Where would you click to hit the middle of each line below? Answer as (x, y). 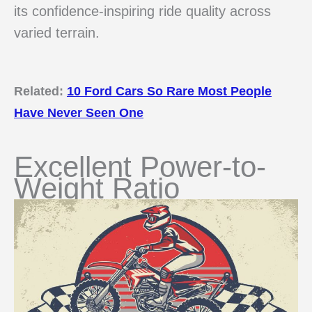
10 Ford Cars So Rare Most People (169, 91)
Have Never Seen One (79, 112)
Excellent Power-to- (140, 167)
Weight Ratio (97, 189)
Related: (40, 91)
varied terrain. (57, 32)
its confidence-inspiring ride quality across (142, 11)
